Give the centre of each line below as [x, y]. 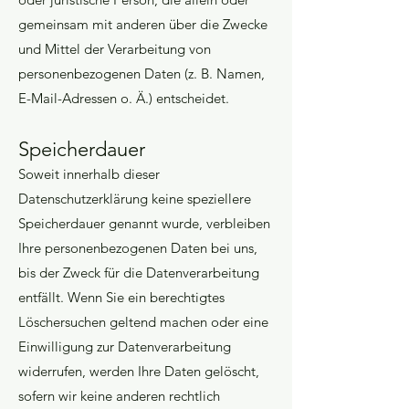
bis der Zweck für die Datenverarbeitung [139, 273]
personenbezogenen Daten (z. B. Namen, [142, 73]
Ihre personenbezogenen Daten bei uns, [138, 248]
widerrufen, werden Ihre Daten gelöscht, [139, 371]
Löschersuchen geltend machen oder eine [143, 322]
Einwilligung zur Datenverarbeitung [125, 346]
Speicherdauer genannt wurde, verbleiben [144, 223]
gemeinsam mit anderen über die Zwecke [143, 24]
